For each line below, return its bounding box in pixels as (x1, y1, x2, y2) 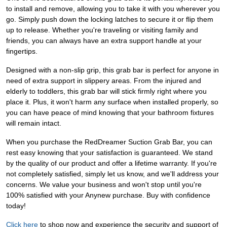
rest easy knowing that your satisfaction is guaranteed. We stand (6, 148, 213, 157)
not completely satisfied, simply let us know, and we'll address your (6, 170, 219, 178)
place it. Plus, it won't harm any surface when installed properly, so (6, 98, 218, 106)
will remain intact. (6, 119, 61, 128)
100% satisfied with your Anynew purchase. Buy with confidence (6, 191, 210, 200)
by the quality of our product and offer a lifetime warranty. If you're (6, 159, 217, 168)
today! (6, 202, 26, 210)
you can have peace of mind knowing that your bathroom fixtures (6, 108, 214, 117)
